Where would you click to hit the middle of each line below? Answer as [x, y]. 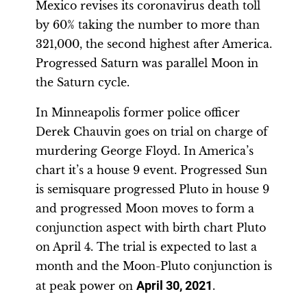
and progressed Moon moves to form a [145, 208]
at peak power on [86, 286]
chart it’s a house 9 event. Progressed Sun [151, 170]
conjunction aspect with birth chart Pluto [151, 228]
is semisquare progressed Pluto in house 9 [152, 189]
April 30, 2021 [174, 286]
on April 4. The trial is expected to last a [146, 247]
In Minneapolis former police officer [138, 112]
